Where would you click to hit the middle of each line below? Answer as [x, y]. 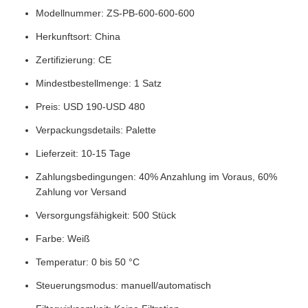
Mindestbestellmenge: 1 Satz [99, 83]
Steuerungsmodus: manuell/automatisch [123, 285]
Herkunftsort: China [78, 36]
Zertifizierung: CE [74, 60]
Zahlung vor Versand [81, 192]
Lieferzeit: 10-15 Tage [83, 153]
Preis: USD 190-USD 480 [90, 107]
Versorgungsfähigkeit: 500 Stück [106, 215]
